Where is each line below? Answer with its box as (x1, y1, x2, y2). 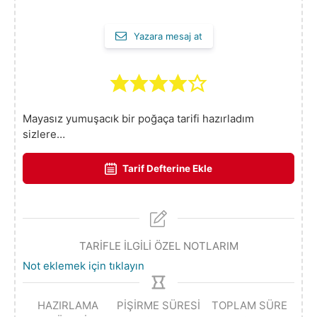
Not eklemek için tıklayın (23, 258, 144, 272)
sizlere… (23, 127, 65, 142)
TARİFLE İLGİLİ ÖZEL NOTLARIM (79, 239, 238, 253)
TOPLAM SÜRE (211, 298, 287, 312)
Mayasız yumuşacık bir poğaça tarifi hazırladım (23, 112, 254, 126)
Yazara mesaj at (130, 30, 202, 42)
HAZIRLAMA (38, 298, 98, 312)
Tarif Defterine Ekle (120, 163, 213, 175)
